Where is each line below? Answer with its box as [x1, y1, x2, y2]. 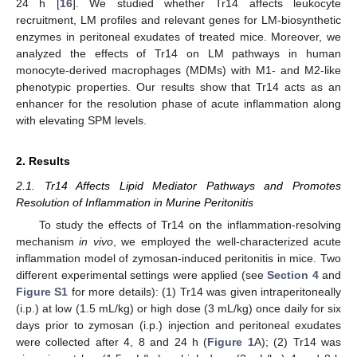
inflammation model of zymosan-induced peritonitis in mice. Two [16, 252, 341, 265]
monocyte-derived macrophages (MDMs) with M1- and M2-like [16, 64, 341, 77]
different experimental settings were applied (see [16, 269, 267, 282]
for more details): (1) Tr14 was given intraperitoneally [68, 285, 342, 299]
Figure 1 [207, 335, 254, 349]
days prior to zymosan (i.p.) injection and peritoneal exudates [16, 319, 341, 332]
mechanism [16, 235, 80, 249]
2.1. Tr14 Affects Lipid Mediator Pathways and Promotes [16, 179, 341, 193]
